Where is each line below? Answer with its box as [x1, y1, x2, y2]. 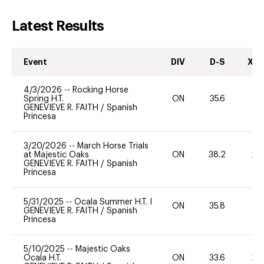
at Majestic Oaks [24, 150, 89, 159]
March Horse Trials [77, 141, 148, 150]
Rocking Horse [72, 85, 128, 94]
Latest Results [12, 18, 104, 33]
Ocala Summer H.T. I [74, 197, 152, 206]
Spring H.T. [24, 94, 64, 103]
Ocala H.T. [24, 253, 61, 262]
